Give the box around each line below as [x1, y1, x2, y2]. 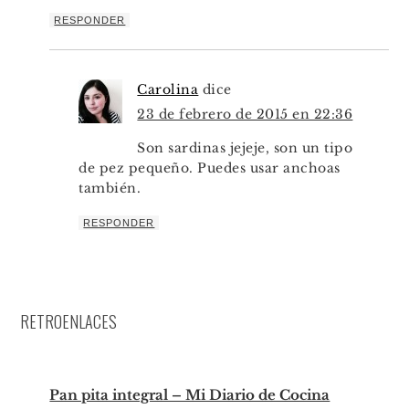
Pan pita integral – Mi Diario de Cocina [49, 385, 330, 404]
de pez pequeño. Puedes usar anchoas [79, 159, 341, 176]
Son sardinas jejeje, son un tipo [137, 139, 353, 156]
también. [79, 179, 142, 196]
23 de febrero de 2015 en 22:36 [137, 105, 353, 122]
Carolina [137, 80, 199, 98]
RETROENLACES [20, 309, 118, 333]
